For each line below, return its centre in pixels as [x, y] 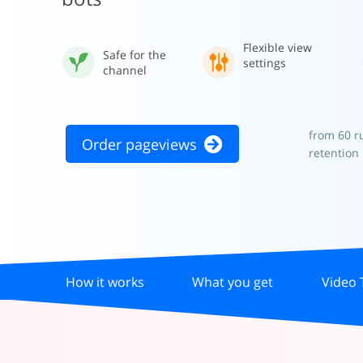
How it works [105, 282]
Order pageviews [139, 144]
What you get [233, 282]
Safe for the [135, 55]
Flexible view [278, 47]
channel [125, 70]
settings [265, 63]
